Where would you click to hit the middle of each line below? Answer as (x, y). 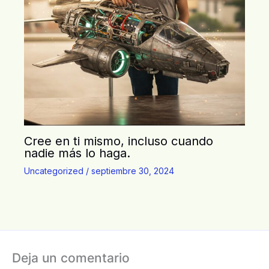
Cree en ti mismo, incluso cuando (119, 141)
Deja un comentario (71, 257)
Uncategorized (54, 171)
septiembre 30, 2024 (133, 171)
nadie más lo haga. (77, 153)
